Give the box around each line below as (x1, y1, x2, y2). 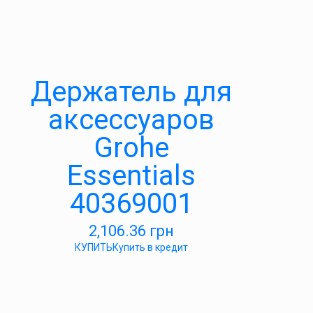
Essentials (67, 159, 196, 192)
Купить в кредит (112, 242, 188, 253)
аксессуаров (48, 103, 214, 136)
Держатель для (31, 75, 232, 108)
